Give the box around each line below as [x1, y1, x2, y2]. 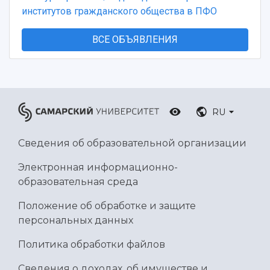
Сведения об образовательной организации [18, 137, 246, 149]
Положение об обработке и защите [18, 200, 196, 212]
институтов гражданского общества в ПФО [22, 5, 217, 17]
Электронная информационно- [18, 162, 178, 174]
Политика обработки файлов [18, 239, 165, 251]
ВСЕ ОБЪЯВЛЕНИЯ [92, 34, 178, 46]
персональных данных [18, 215, 133, 227]
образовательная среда [18, 176, 138, 188]
